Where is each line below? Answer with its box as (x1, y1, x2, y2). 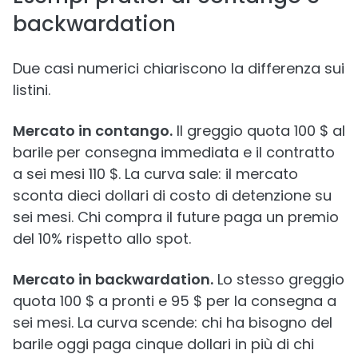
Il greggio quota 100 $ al (173, 121, 345, 141)
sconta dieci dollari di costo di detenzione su (13, 185, 332, 205)
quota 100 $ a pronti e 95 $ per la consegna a (13, 291, 336, 311)
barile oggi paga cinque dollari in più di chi (13, 334, 314, 354)
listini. (13, 80, 50, 100)
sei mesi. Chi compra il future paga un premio (13, 207, 339, 227)
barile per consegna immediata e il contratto (13, 142, 335, 162)
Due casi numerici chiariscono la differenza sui (13, 58, 344, 78)
